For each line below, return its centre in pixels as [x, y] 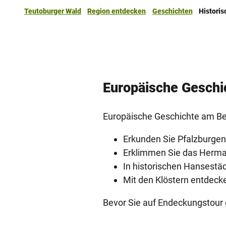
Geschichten [172, 11]
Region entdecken [117, 11]
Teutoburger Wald [53, 11]
